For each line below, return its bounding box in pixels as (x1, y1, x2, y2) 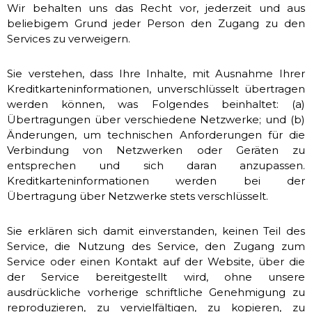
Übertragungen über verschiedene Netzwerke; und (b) (7, 113, 305, 126)
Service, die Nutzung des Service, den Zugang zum (7, 240, 305, 253)
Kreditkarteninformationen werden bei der (7, 174, 305, 187)
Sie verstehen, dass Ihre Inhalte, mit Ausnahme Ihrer (7, 67, 305, 80)
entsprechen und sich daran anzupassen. (7, 159, 305, 172)
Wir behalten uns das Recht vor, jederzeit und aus (7, 1, 305, 15)
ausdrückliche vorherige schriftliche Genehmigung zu (7, 286, 305, 299)
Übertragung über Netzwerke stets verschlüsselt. (7, 189, 268, 203)
